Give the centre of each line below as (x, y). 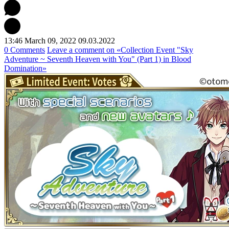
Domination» (25, 68)
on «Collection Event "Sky (149, 50)
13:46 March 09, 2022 (40, 40)
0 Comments (25, 50)
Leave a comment (76, 50)
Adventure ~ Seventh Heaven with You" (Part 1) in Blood (98, 59)
